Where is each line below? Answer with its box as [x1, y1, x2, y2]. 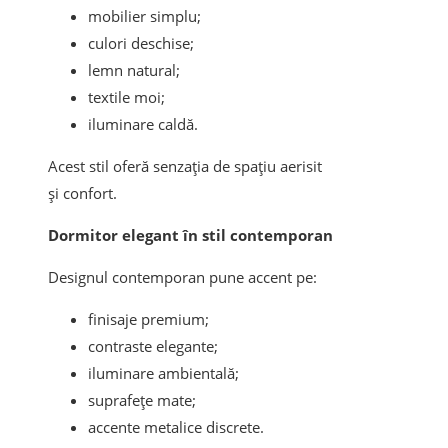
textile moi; [88, 87, 165, 108]
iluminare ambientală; [88, 363, 239, 384]
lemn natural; [88, 60, 180, 81]
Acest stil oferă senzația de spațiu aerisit [48, 156, 322, 177]
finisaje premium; [88, 309, 209, 330]
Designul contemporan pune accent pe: [48, 267, 317, 288]
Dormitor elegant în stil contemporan [48, 225, 333, 246]
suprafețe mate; [88, 390, 196, 411]
